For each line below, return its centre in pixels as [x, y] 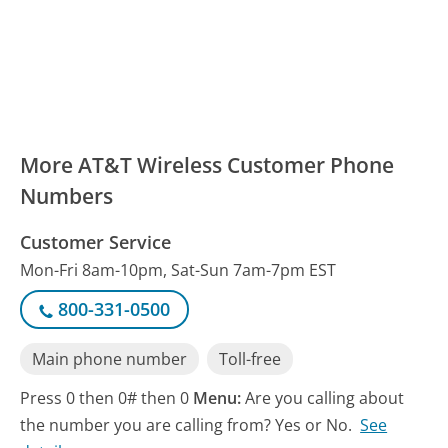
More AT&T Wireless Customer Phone [207, 164]
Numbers [67, 195]
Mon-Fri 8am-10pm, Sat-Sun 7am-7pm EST [178, 269]
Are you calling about [325, 397]
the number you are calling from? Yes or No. [186, 424]
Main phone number [110, 359]
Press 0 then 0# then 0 [107, 397]
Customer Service [96, 241]
